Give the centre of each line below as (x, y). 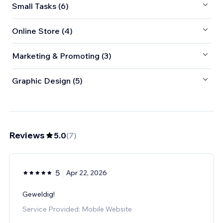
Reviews (27, 135)
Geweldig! (39, 194)
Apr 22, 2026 (87, 172)
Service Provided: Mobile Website (77, 209)
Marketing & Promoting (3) (62, 56)
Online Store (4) (42, 31)
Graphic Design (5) (47, 81)
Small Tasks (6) (40, 6)
